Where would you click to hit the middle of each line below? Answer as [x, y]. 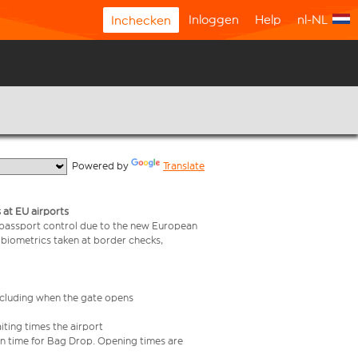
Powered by [99, 166]
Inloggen [214, 20]
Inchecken [141, 20]
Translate [184, 166]
